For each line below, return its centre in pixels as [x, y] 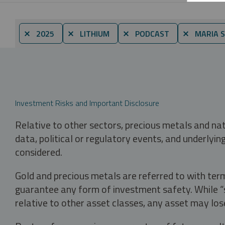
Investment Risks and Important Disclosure [87, 103]
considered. [39, 152]
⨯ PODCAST [146, 33]
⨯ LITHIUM [88, 33]
